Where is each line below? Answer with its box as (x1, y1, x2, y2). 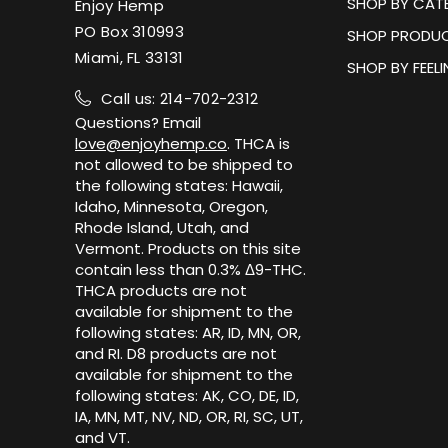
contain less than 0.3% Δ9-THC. (75, 258, 306, 280)
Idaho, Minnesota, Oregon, (75, 195, 268, 217)
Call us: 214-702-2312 (101, 87, 259, 109)
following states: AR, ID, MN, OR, (75, 321, 301, 343)
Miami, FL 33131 (75, 46, 184, 68)
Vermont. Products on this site (75, 237, 301, 259)
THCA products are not (75, 279, 247, 301)
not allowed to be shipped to (75, 153, 293, 175)
